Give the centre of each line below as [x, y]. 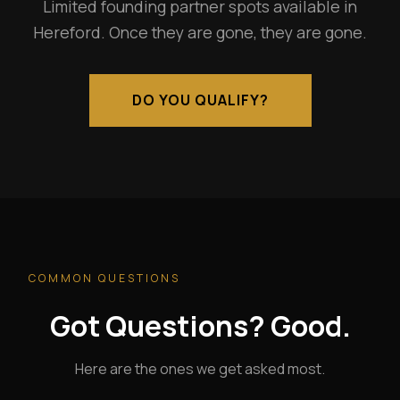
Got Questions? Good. [200, 326]
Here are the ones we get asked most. [200, 369]
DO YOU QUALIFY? [200, 100]
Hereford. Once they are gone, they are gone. [200, 33]
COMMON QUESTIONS [104, 279]
